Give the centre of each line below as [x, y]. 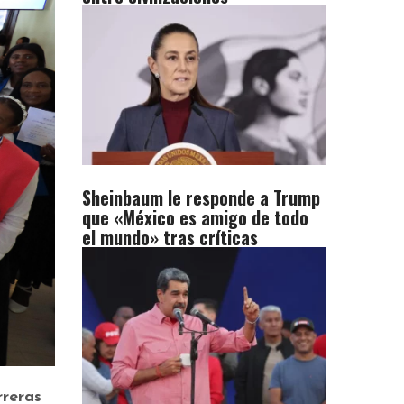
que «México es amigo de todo [195, 218]
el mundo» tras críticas [170, 238]
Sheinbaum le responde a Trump [201, 198]
